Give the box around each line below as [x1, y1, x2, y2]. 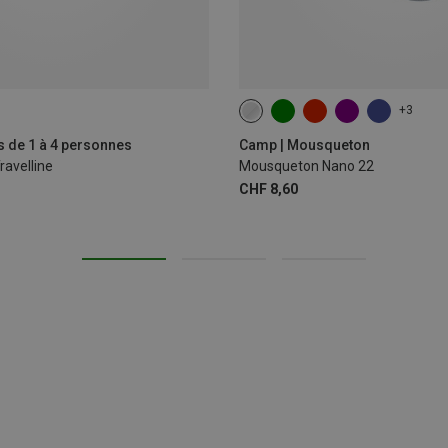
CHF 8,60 [239, 180, 298, 197]
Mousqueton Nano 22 [239, 157, 374, 174]
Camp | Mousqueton [239, 136, 370, 153]
